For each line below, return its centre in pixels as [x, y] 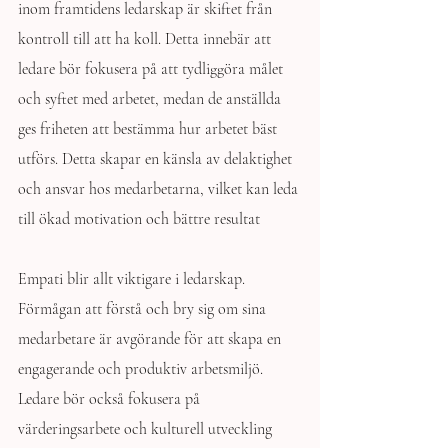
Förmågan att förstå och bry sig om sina [144, 309]
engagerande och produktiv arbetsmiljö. [142, 369]
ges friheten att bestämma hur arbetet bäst [149, 129]
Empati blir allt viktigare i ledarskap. [133, 279]
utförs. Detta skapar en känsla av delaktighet [157, 159]
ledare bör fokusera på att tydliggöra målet [152, 69]
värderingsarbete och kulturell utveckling [147, 429]
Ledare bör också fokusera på [111, 399]
